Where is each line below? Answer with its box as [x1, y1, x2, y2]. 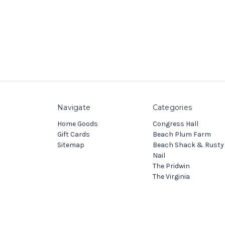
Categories [152, 102, 192, 112]
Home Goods [57, 119, 98, 128]
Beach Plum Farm [152, 130, 211, 139]
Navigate [57, 102, 90, 112]
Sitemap [57, 140, 84, 149]
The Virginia [152, 172, 190, 181]
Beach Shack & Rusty [152, 140, 224, 149]
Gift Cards [57, 130, 90, 139]
